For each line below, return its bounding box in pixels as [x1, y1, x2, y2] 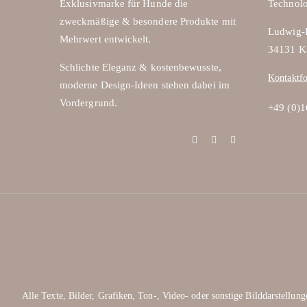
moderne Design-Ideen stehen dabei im [59, 79, 230, 90]
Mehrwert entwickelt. [59, 33, 151, 45]
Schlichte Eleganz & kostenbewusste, [59, 61, 221, 73]
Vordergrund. [59, 97, 117, 108]
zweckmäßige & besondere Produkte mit [59, 15, 236, 27]
